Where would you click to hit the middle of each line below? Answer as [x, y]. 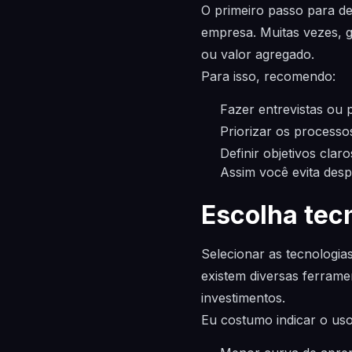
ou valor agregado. [258, 54]
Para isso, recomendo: [268, 76]
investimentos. [243, 298]
